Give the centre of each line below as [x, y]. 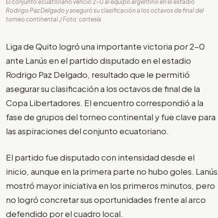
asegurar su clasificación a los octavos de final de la [103, 88]
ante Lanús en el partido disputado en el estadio [99, 60]
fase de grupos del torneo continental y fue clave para [111, 117]
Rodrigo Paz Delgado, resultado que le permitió [98, 74]
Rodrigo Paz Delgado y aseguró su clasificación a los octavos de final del [105, 10]
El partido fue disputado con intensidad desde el [100, 157]
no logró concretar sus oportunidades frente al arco [106, 200]
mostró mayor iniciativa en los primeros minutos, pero [110, 186]
